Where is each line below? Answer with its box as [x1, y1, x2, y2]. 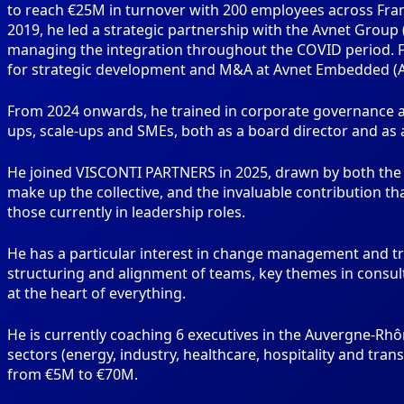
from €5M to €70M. [7, 364, 138, 385]
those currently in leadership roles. [7, 202, 245, 223]
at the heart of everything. [7, 283, 186, 304]
